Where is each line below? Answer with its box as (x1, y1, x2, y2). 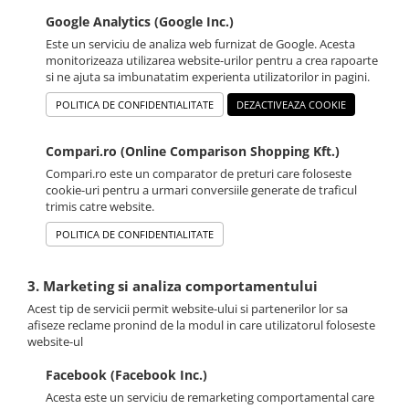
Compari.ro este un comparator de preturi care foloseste (46, 165, 351, 183)
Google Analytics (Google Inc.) (46, 13, 234, 31)
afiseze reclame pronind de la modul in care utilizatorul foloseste (27, 317, 375, 334)
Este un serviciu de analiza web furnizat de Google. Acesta (46, 36, 355, 53)
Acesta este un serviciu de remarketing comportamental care (46, 389, 374, 406)
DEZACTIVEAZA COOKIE (236, 98, 346, 112)
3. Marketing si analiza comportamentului (27, 277, 318, 296)
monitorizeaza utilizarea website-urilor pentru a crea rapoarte (46, 52, 378, 69)
